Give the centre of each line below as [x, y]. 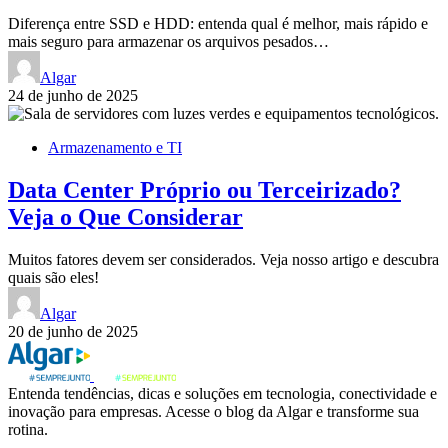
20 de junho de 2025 [73, 331]
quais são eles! [53, 277]
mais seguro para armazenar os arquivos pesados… [168, 41]
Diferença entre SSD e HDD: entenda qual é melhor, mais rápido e [218, 23]
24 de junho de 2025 [73, 95]
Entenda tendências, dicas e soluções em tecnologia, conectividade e [222, 393]
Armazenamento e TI [115, 147]
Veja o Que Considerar [125, 216]
